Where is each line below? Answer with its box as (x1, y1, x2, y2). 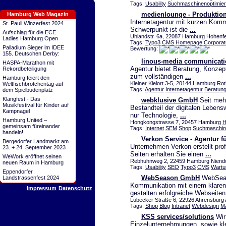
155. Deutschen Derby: (3, 50, 60, 56)
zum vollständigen (130, 73, 185, 81)
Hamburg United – (3, 117, 47, 123)
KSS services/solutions (141, 213, 214, 221)
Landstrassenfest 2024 (3, 175, 59, 181)
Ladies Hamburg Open (3, 35, 58, 41)
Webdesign (192, 203, 219, 209)
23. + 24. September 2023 (3, 144, 66, 150)
